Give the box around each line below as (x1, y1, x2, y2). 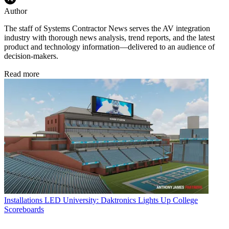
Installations (4, 196, 42, 205)
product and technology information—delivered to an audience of (4, 42, 215, 52)
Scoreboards (4, 205, 44, 214)
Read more (4, 70, 39, 79)
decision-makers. (4, 52, 58, 61)
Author (4, 7, 27, 16)
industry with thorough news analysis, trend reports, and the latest (4, 33, 215, 42)
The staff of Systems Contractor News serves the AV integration (4, 24, 210, 33)
